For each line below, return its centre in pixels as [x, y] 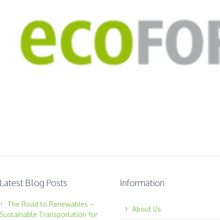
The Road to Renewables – [51, 204]
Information [142, 182]
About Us [146, 209]
